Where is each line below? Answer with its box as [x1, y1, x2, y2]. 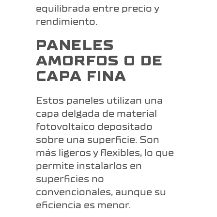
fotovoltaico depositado [36, 122, 153, 132]
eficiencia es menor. [36, 200, 130, 211]
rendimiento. [36, 16, 97, 27]
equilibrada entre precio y [36, 3, 159, 14]
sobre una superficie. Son [36, 135, 159, 145]
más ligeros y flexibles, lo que [36, 148, 174, 158]
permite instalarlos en [36, 161, 142, 171]
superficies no [36, 174, 104, 185]
